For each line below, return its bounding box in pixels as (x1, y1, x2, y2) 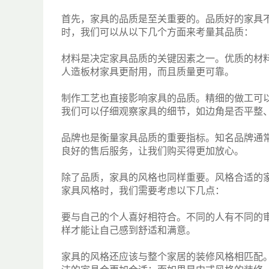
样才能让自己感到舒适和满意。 (61, 225, 196, 235)
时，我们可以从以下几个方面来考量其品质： (61, 27, 253, 37)
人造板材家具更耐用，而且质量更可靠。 (61, 67, 234, 77)
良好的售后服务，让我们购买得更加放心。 (61, 146, 244, 156)
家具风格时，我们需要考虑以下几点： (61, 186, 225, 196)
